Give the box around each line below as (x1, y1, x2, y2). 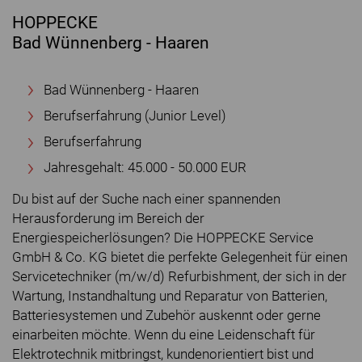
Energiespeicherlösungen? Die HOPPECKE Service (12, 230, 314, 246)
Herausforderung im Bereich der (12, 211, 204, 227)
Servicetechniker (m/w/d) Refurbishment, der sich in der (12, 269, 347, 285)
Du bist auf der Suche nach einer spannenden (12, 192, 280, 208)
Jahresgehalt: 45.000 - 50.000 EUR (44, 160, 246, 176)
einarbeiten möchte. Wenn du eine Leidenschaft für (12, 327, 315, 343)
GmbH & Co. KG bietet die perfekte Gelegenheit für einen (12, 250, 347, 266)
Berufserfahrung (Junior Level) (44, 107, 226, 124)
